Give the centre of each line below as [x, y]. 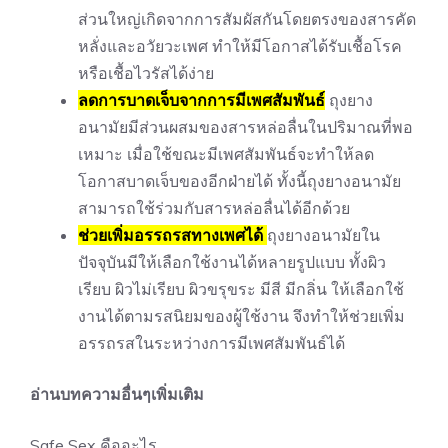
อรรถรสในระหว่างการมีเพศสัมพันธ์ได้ [211, 342]
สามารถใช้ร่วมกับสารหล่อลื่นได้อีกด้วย [214, 207]
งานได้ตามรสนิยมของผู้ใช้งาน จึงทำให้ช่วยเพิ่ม [241, 315]
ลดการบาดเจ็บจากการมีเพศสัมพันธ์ [201, 99]
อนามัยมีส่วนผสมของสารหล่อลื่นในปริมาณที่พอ [245, 126]
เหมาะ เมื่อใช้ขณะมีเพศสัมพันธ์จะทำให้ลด [226, 153]
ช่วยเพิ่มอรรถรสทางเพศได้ [172, 234]
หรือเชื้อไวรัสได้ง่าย [146, 72]
